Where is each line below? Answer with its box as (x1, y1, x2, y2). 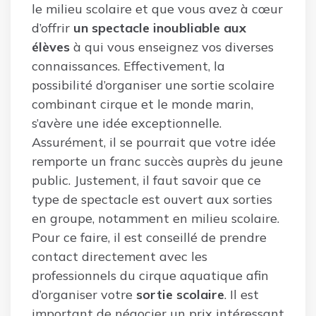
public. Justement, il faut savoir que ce (32, 171, 261, 188)
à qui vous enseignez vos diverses (70, 38, 274, 55)
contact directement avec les (32, 248, 207, 265)
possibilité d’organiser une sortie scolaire (32, 76, 274, 93)
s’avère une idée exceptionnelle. (32, 114, 221, 131)
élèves (32, 38, 70, 55)
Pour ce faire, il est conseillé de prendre (32, 229, 267, 245)
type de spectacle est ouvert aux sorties (32, 190, 272, 207)
